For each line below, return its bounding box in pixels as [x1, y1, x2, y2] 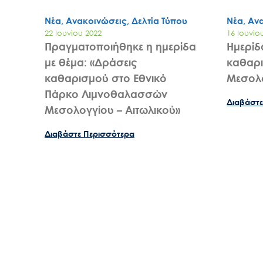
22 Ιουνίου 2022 [45, 28, 102, 38]
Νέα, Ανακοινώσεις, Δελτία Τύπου [45, 15, 187, 26]
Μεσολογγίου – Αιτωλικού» [45, 103, 180, 116]
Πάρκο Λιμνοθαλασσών [45, 87, 167, 100]
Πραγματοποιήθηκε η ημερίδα [45, 39, 196, 53]
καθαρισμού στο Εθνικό [45, 71, 167, 85]
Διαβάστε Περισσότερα [45, 128, 134, 139]
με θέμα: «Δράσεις [45, 55, 137, 69]
